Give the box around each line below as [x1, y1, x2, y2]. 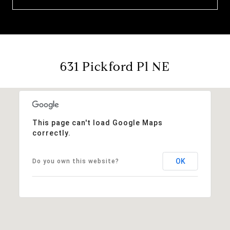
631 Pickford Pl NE [60, 59, 170, 74]
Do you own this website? [32, 157, 119, 165]
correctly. [32, 128, 71, 137]
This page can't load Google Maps [32, 118, 163, 127]
